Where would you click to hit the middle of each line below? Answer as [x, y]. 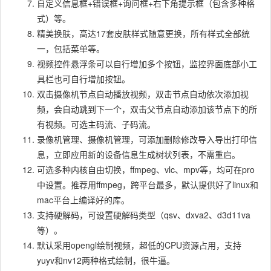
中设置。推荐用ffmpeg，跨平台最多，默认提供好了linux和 [148, 185]
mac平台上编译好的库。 [83, 200]
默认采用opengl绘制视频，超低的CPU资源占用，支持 [139, 245]
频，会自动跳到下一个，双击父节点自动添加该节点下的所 [147, 109]
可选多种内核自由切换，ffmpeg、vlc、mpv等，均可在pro [146, 170]
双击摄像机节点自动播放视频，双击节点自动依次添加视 [143, 94]
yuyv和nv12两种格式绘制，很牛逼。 [106, 260]
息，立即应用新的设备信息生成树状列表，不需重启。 [139, 155]
